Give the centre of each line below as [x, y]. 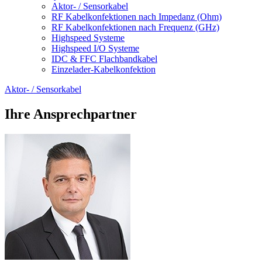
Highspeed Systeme [88, 38]
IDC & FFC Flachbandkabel [104, 59]
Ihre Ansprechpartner [71, 114]
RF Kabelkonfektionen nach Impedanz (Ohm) [137, 17]
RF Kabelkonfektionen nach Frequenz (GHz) [135, 27]
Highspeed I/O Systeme [95, 48]
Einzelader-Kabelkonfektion [104, 69]
